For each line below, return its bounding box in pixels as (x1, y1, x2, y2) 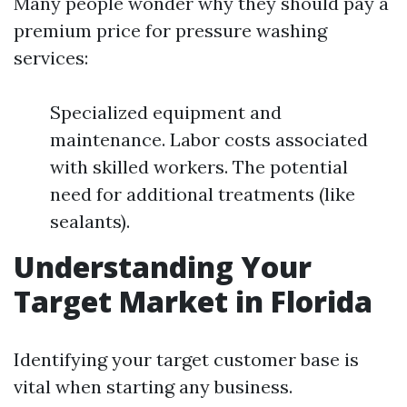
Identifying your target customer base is (14, 348, 359, 371)
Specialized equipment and (50, 101, 282, 124)
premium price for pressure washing (14, 19, 327, 42)
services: (14, 46, 88, 69)
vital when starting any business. (14, 375, 293, 398)
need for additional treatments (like (50, 183, 355, 205)
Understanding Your (14, 247, 312, 286)
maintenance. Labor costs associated (50, 128, 368, 151)
